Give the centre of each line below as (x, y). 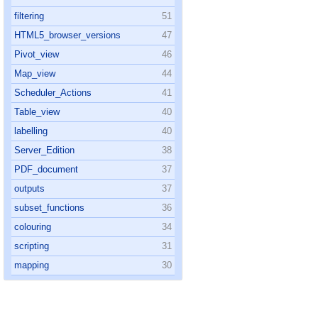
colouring (33, 227)
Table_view (37, 112)
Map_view (35, 73)
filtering (29, 16)
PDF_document (46, 169)
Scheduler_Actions (53, 93)
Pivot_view (37, 54)
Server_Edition (44, 150)
